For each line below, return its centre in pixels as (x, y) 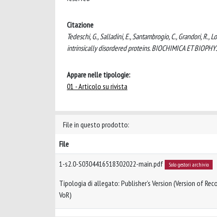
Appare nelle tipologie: (99, 75)
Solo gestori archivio (188, 164)
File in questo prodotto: (96, 124)
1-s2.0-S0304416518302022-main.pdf (112, 164)
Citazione (80, 25)
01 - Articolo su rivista (97, 86)
